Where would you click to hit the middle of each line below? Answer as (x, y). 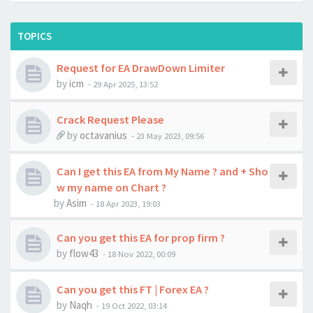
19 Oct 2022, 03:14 (134, 305)
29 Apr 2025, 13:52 (125, 84)
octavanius (103, 135)
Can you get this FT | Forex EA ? (133, 289)
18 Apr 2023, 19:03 (128, 203)
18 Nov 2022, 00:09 (141, 254)
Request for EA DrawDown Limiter (141, 68)
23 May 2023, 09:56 (170, 136)
